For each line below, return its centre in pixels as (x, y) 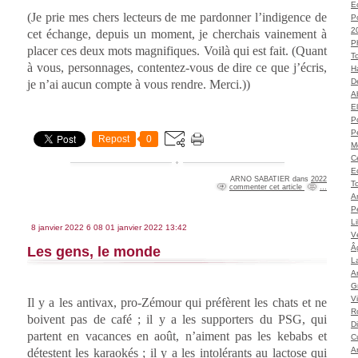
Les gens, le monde (94, 251)
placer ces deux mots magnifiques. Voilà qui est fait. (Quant (177, 50)
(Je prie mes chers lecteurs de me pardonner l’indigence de (177, 17)
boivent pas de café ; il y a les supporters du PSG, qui (177, 319)
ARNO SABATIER (260, 179)
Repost (114, 139)
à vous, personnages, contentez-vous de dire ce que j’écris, (177, 67)
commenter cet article (267, 187)
